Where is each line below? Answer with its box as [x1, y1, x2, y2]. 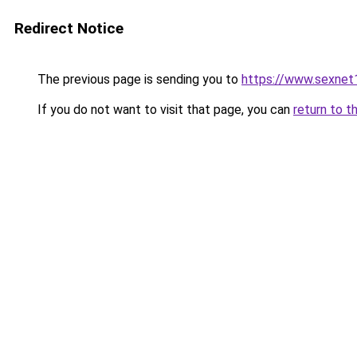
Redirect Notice [14, 19, 124, 37]
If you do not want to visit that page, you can [34, 102, 293, 117]
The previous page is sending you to [34, 72, 241, 87]
